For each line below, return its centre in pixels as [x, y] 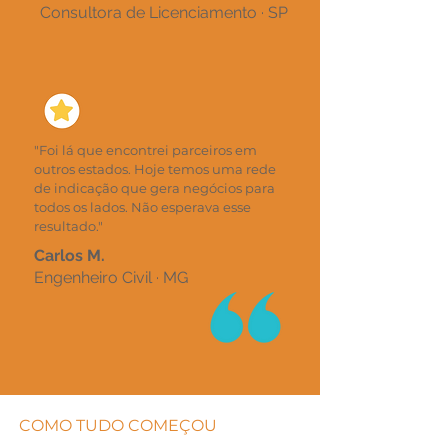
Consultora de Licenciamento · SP [164, 12]
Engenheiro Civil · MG [111, 277]
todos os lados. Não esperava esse [142, 207]
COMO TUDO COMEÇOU [118, 425]
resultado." [68, 226]
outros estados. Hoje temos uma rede [155, 169]
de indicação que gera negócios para [154, 188]
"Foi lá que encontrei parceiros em [145, 150]
